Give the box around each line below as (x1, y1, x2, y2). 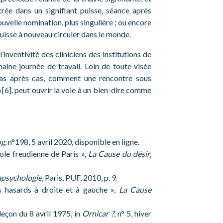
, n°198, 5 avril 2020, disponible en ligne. (5, 137, 139, 146)
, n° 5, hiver (113, 209, 152, 218)
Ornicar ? (82, 209, 114, 218)
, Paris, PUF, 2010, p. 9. (42, 173, 117, 182)
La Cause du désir (88, 149, 150, 158)
